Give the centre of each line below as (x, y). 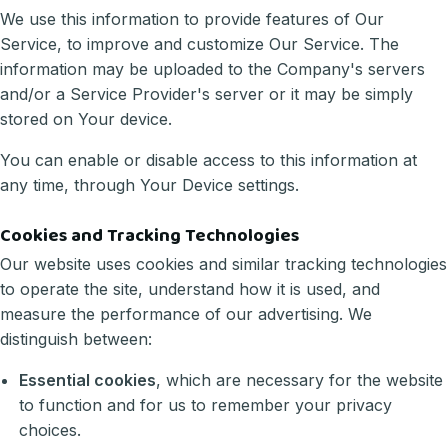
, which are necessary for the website (300, 380)
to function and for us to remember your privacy (206, 405)
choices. (50, 430)
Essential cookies (88, 380)
